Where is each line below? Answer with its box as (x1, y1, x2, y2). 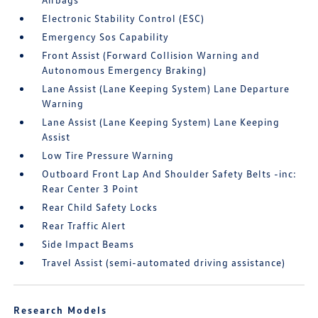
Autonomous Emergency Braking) (42, 64, 207, 76)
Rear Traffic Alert (42, 219, 126, 231)
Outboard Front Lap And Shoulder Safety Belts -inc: (42, 168, 297, 180)
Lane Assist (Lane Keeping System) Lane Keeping (42, 116, 280, 128)
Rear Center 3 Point (42, 182, 139, 194)
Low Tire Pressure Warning (42, 149, 175, 161)
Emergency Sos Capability (42, 31, 170, 43)
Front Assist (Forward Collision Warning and (42, 49, 261, 61)
